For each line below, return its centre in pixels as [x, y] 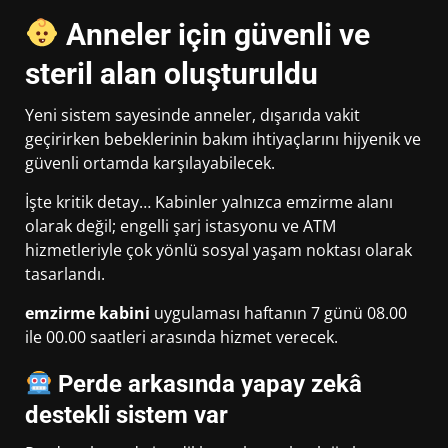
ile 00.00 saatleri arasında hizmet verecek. [181, 337]
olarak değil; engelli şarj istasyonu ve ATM [180, 226]
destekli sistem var [126, 415]
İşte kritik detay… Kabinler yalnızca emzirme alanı [209, 202]
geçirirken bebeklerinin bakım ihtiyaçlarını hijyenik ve [223, 139]
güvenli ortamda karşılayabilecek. [150, 163]
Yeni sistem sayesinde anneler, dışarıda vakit [192, 115]
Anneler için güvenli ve [215, 35]
